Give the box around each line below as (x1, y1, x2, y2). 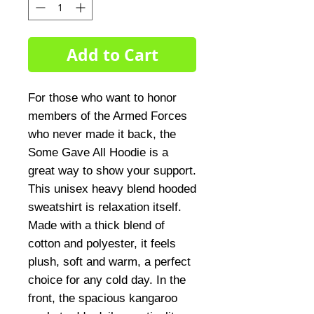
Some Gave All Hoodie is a (28, 146, 168, 159)
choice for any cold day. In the (28, 273, 186, 287)
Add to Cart (66, 43, 158, 66)
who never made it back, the (28, 128, 176, 141)
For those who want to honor (28, 91, 177, 104)
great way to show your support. (28, 164, 196, 177)
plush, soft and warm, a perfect (28, 255, 191, 268)
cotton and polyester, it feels (28, 237, 176, 250)
